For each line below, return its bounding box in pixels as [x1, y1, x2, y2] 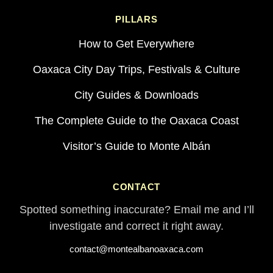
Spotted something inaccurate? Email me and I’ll [19, 204, 254, 216]
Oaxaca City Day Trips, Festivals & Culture [33, 63, 240, 76]
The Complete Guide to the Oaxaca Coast [34, 115, 239, 127]
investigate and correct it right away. [49, 220, 224, 233]
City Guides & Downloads [74, 89, 199, 102]
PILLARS [115, 14, 158, 25]
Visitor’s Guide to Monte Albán [63, 140, 210, 153]
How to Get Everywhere [79, 38, 194, 51]
